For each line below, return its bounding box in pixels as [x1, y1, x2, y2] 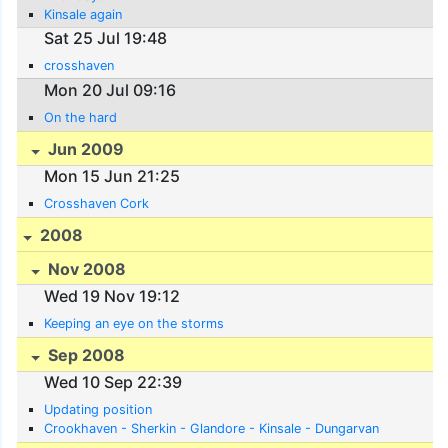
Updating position [44, 402, 153, 418]
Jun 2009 [44, 138, 125, 159]
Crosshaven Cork [44, 196, 150, 212]
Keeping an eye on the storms [44, 315, 225, 331]
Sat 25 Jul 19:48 [44, 28, 168, 49]
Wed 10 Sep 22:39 [44, 372, 183, 393]
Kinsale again [44, 6, 123, 22]
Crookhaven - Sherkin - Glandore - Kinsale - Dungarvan [44, 421, 380, 437]
